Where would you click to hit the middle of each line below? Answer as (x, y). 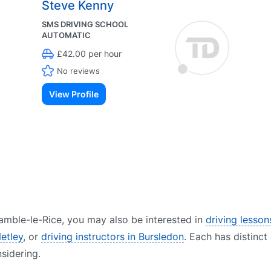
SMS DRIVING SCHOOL (85, 24)
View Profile (73, 94)
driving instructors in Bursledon (113, 237)
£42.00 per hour (89, 54)
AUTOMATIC (66, 35)
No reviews (78, 70)
